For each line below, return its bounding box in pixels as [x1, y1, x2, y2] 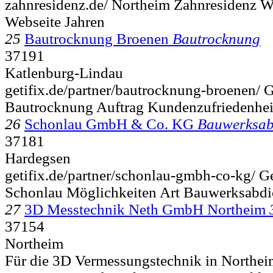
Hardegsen [5, 149, 71, 166]
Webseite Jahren [5, 13, 105, 30]
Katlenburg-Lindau [5, 64, 123, 81]
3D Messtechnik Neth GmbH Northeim [24, 200, 266, 218]
